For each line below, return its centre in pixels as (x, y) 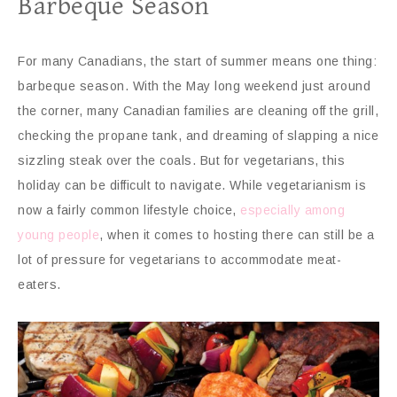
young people (58, 235)
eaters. (39, 284)
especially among (292, 210)
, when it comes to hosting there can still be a (237, 235)
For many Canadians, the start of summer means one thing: (197, 61)
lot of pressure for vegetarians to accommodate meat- (179, 260)
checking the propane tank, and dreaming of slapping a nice (198, 136)
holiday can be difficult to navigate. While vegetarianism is (192, 185)
